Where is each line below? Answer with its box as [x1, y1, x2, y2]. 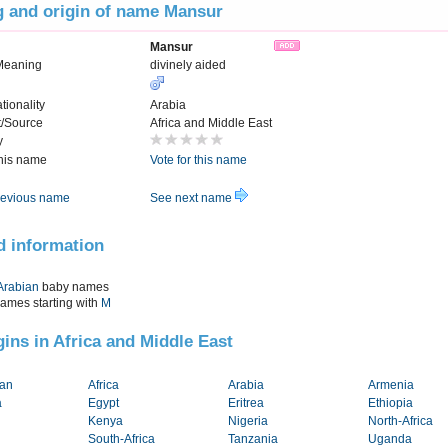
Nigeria [228, 414, 268, 429]
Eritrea [228, 396, 264, 411]
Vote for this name [150, 153, 247, 168]
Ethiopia [368, 396, 413, 411]
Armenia [368, 378, 414, 393]
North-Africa [368, 414, 433, 429]
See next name [150, 191, 235, 206]
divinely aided [150, 58, 226, 73]
